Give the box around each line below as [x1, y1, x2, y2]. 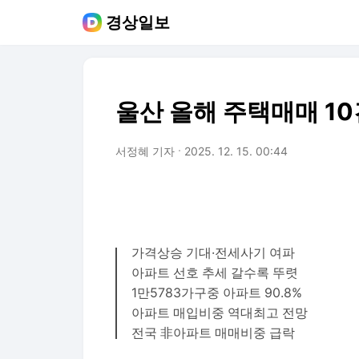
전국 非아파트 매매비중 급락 [131, 325, 295, 341]
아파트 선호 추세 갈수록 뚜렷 [131, 265, 298, 280]
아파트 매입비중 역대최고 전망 [131, 305, 308, 321]
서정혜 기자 [115, 144, 175, 158]
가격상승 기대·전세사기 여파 [131, 245, 295, 260]
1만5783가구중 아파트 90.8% [131, 285, 302, 301]
